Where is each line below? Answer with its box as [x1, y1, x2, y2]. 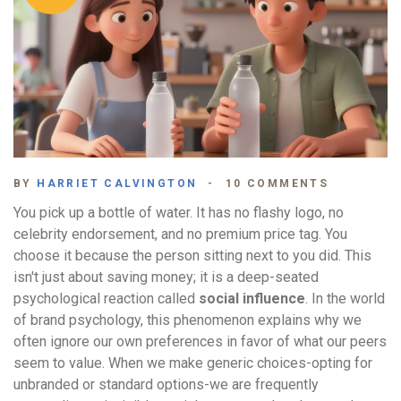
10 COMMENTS [225, 177, 329, 191]
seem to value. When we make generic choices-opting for [13, 354, 372, 372]
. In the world [305, 290, 385, 308]
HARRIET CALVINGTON [37, 177, 198, 191]
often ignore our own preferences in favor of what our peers [13, 333, 387, 351]
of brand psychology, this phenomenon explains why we [13, 311, 362, 329]
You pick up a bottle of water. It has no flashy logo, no [13, 204, 344, 222]
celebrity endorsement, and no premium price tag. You [13, 226, 347, 243]
